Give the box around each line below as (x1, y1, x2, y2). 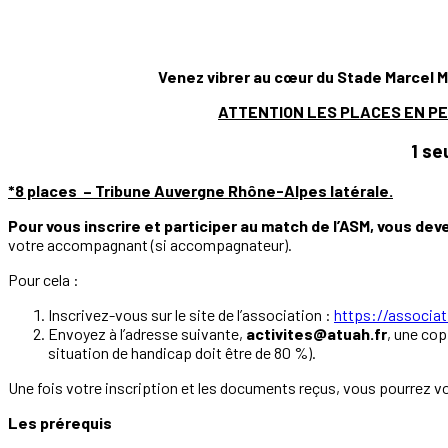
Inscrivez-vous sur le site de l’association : (48, 304, 334, 324)
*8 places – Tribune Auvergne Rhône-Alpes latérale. (8, 180, 393, 200)
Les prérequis (8, 412, 112, 432)
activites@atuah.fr (246, 323, 387, 343)
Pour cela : (8, 269, 79, 289)
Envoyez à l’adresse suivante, (48, 323, 246, 343)
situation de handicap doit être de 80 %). (48, 342, 316, 362)
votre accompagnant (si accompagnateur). (8, 234, 292, 254)
